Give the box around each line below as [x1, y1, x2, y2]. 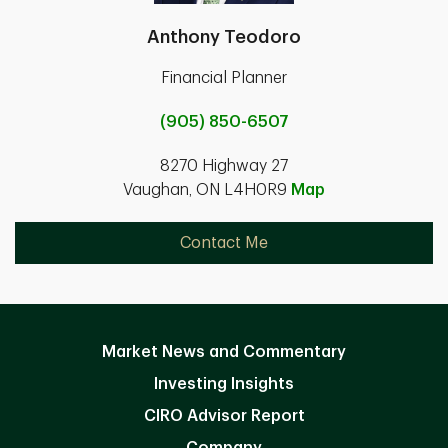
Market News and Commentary [102, 343, 346, 360]
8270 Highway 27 [160, 157, 288, 174]
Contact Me [180, 234, 268, 251]
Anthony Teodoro [147, 27, 301, 46]
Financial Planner [161, 69, 287, 86]
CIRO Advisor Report [143, 407, 305, 424]
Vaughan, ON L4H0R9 [123, 181, 291, 198]
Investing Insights [154, 375, 294, 392]
